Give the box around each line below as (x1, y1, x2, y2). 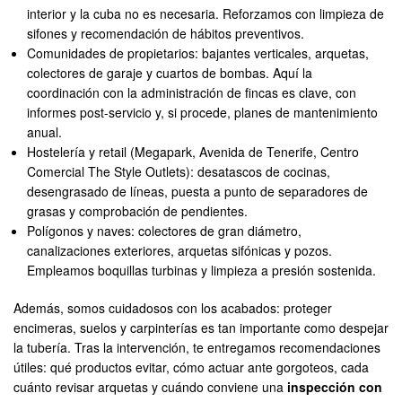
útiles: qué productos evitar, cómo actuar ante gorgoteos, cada (13, 358, 369, 377)
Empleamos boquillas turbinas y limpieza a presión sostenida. (27, 261, 377, 280)
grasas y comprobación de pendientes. (27, 202, 249, 221)
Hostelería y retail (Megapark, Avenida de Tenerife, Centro (27, 143, 360, 162)
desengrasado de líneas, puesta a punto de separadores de (27, 182, 369, 201)
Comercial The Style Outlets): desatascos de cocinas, (27, 162, 331, 181)
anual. (27, 123, 63, 142)
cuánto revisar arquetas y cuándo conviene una (13, 378, 287, 397)
